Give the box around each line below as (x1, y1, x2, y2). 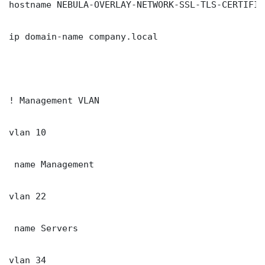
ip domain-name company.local (9, 31, 158, 42)
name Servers (9, 223, 78, 234)
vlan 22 (9, 191, 46, 202)
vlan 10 (9, 127, 46, 138)
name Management (9, 159, 94, 170)
